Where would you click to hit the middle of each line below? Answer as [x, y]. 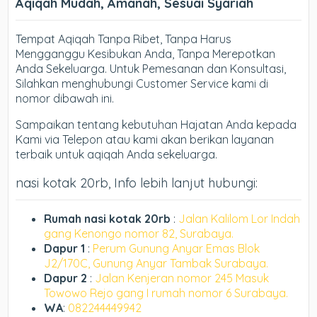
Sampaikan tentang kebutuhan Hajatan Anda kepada [156, 125]
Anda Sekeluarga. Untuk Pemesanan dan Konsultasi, [151, 69]
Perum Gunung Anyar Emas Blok [177, 248]
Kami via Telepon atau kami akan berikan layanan [145, 139]
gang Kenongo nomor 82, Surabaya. [139, 234]
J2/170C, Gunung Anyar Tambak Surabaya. [156, 263]
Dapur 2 [66, 278]
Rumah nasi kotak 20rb [108, 219]
